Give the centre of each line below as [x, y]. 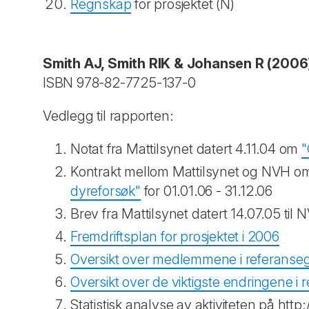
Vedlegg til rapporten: [108, 116]
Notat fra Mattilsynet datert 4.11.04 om [186, 149]
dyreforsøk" [106, 191]
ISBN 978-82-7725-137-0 [121, 83]
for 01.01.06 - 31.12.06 [207, 191]
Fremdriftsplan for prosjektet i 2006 [175, 237]
